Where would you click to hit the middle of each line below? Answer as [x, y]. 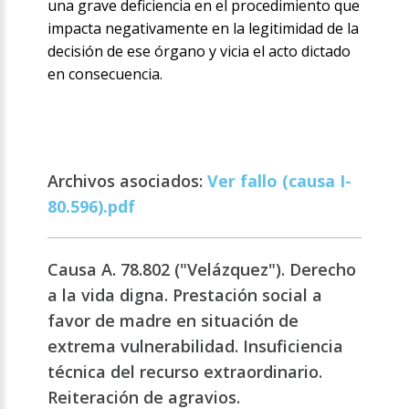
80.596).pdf [92, 207]
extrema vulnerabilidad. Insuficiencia [196, 346]
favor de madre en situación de [173, 321]
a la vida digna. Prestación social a [185, 295]
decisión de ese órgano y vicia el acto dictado [199, 52]
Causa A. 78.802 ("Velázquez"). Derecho [202, 270]
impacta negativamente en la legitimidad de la [204, 29]
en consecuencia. [105, 74]
